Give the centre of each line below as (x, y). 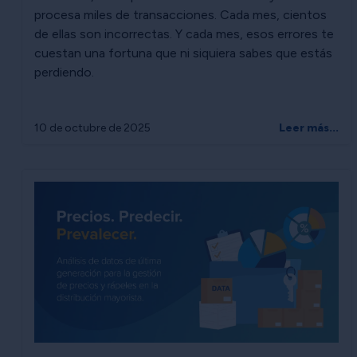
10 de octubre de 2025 (92, 128)
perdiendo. (64, 73)
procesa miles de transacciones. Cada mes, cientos (180, 15)
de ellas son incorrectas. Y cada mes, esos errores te (184, 34)
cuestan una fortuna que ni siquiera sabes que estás (183, 53)
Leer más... (309, 128)
